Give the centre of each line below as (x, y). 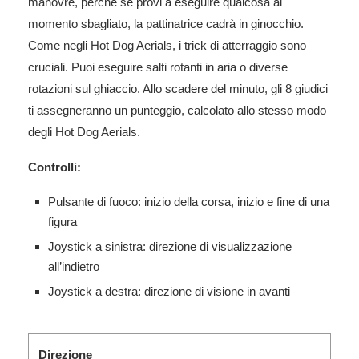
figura (63, 221)
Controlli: (54, 167)
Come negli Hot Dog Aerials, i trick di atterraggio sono (167, 45)
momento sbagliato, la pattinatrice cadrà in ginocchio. (166, 23)
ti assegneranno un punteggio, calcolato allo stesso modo (177, 110)
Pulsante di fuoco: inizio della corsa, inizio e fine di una (189, 201)
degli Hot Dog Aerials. (84, 131)
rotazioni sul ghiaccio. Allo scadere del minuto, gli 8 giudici (178, 88)
